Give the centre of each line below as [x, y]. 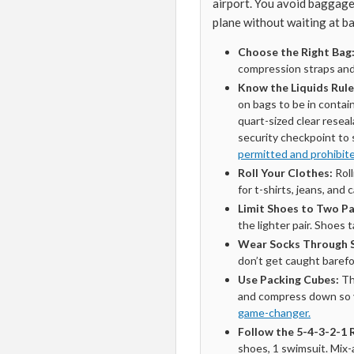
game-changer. [275, 313]
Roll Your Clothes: [286, 173]
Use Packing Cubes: [289, 279]
